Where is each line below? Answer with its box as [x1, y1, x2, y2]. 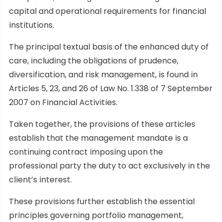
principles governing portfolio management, [9, 209, 183, 221]
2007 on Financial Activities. [9, 96, 117, 108]
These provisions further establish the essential [9, 195, 195, 207]
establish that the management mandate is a [9, 132, 188, 144]
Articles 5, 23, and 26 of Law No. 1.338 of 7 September [9, 82, 213, 94]
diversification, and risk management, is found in [9, 68, 198, 80]
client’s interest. [9, 173, 72, 185]
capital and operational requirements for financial [9, 5, 206, 17]
